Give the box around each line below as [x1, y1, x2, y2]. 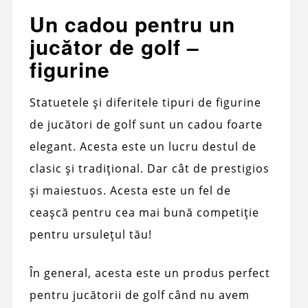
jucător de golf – [29, 31, 199, 61]
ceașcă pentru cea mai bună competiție [29, 204, 259, 220]
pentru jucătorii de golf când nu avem [29, 287, 250, 302]
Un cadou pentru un [29, 8, 235, 38]
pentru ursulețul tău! [29, 226, 152, 242]
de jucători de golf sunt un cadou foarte [29, 116, 263, 132]
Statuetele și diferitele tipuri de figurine [29, 94, 261, 110]
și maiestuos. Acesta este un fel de [29, 182, 231, 198]
